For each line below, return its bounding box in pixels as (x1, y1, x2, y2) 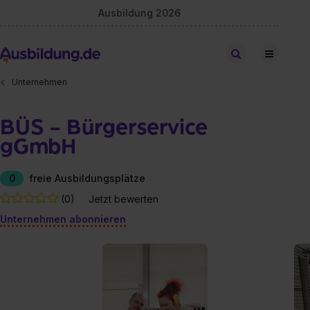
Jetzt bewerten (89, 192, 158, 205)
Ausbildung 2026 (98, 6, 181, 19)
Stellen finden (246, 48, 300, 59)
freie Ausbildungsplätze (29, 172, 145, 184)
